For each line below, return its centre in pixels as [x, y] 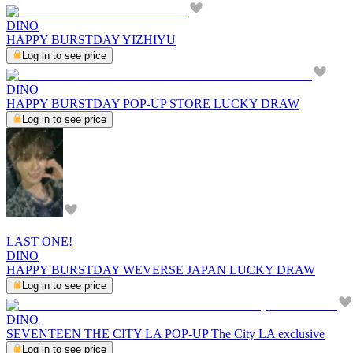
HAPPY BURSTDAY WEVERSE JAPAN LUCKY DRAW [161, 270]
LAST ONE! [39, 242]
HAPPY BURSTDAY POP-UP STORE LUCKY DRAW [153, 104]
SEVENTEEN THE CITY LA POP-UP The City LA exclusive [165, 334]
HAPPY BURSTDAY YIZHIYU [91, 40]
